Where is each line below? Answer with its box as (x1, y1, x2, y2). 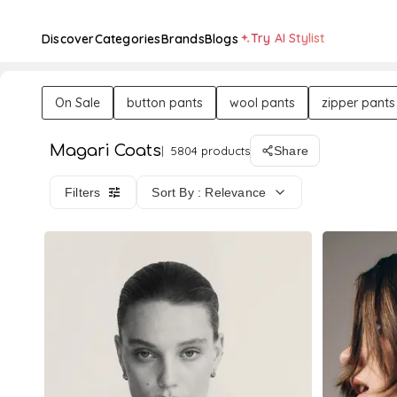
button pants (127, 95, 203, 111)
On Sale (55, 95, 100, 111)
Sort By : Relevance (152, 185, 267, 199)
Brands (160, 31, 205, 47)
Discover (42, 31, 95, 47)
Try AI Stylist (250, 30, 325, 46)
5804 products (171, 144, 250, 158)
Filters (65, 185, 101, 199)
